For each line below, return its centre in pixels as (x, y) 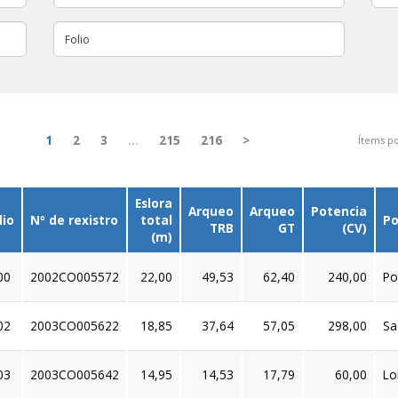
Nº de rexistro (75, 220)
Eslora (154, 203)
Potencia (339, 211)
